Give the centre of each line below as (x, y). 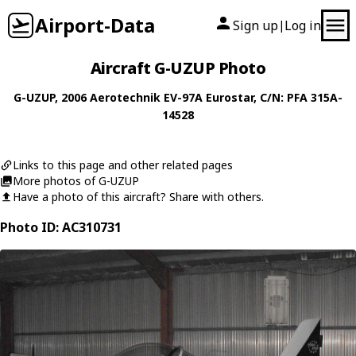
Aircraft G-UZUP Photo (178, 68)
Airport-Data (95, 25)
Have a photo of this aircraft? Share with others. (138, 197)
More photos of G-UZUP (76, 181)
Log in (303, 25)
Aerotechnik (125, 97)
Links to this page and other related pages (123, 165)
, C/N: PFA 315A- (298, 97)
